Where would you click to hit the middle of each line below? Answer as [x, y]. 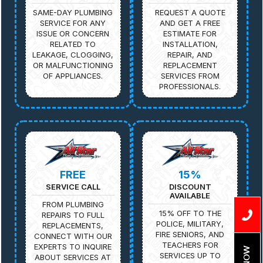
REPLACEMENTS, [73, 225]
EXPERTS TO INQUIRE [73, 246]
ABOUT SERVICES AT [73, 257]
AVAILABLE [190, 195]
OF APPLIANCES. [73, 75]
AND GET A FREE [190, 23]
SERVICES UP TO [190, 255]
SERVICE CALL [73, 186]
